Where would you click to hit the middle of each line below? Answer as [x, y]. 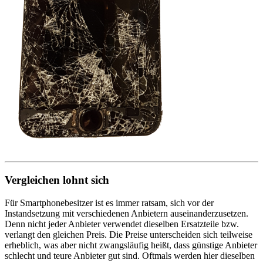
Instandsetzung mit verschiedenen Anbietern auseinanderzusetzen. [127, 213]
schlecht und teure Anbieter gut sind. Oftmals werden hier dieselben [130, 255]
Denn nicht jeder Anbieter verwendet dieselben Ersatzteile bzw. [122, 224]
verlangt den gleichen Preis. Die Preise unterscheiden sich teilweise [129, 234]
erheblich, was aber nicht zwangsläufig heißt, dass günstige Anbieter [131, 245]
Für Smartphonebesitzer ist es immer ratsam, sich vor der [109, 203]
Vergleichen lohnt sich [57, 180]
